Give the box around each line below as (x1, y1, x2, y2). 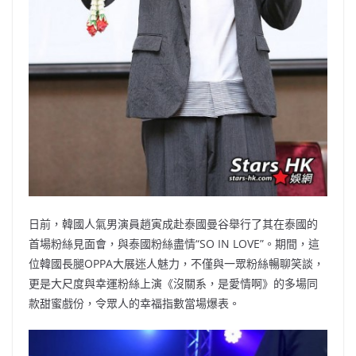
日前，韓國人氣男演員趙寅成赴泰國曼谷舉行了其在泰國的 (29, 216, 318, 232)
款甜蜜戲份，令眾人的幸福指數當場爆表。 (29, 296, 240, 311)
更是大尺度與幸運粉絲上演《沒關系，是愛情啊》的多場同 (29, 276, 318, 292)
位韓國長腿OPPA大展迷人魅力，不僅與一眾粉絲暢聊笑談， (29, 256, 324, 272)
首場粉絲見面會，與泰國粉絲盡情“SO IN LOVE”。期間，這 (29, 236, 319, 252)
